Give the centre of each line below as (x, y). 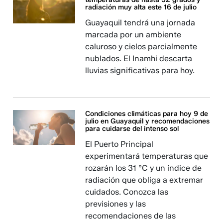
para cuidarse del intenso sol (132, 129)
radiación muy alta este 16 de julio (141, 7)
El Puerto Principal (119, 144)
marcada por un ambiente (133, 35)
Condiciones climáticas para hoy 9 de (147, 114)
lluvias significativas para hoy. (140, 70)
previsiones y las (116, 204)
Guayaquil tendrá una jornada (140, 23)
